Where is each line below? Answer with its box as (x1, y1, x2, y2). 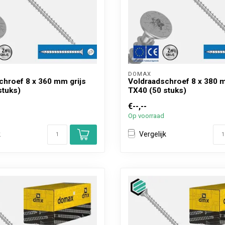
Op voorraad (128, 111, 164, 120)
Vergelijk (139, 130, 166, 139)
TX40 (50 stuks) (128, 85, 186, 95)
